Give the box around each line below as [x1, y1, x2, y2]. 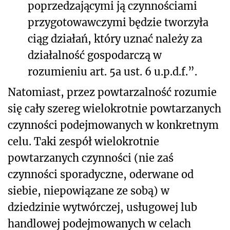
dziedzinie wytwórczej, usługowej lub [8, 200, 197, 214]
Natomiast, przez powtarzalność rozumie [8, 85, 217, 99]
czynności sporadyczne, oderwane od [8, 167, 194, 181]
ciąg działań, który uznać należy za [28, 32, 202, 45]
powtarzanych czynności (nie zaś [8, 151, 174, 164]
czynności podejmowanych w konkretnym [8, 118, 219, 131]
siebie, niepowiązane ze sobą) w [8, 184, 169, 197]
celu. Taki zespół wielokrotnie [8, 135, 159, 148]
